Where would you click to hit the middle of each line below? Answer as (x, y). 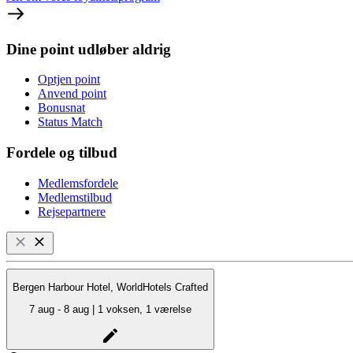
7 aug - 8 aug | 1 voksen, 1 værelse (145, 310)
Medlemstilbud (75, 197)
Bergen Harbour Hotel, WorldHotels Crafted (110, 288)
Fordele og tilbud (62, 153)
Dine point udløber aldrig (89, 49)
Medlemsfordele (78, 183)
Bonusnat (61, 108)
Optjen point (69, 80)
